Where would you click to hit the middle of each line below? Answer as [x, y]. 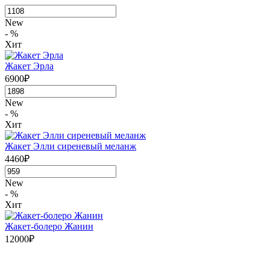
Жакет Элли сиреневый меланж [71, 146]
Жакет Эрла [29, 66]
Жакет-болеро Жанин [49, 226]
